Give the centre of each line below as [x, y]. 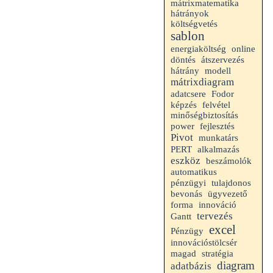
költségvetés [194, 24]
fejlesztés [217, 126]
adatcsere [188, 94]
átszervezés [223, 60]
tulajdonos [231, 183]
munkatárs [218, 137]
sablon [188, 36]
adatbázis [191, 266]
